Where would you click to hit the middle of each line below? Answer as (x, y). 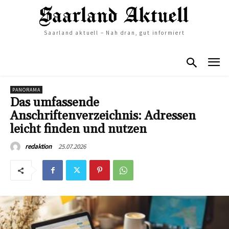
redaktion (38, 147)
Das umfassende (55, 103)
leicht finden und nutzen (78, 130)
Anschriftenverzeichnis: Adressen (103, 116)
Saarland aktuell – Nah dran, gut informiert (114, 32)
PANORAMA (26, 90)
